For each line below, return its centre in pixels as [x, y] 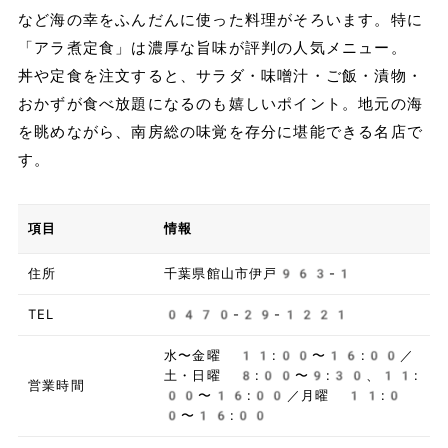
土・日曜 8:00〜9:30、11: [291, 376]
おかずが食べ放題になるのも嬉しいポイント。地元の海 [220, 104]
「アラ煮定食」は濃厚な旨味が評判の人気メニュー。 [212, 48]
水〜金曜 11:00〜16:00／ [289, 356]
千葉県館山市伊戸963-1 [258, 274]
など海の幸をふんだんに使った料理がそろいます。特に [220, 20]
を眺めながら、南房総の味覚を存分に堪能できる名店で [220, 132]
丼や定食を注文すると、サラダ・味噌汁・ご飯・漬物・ [220, 76]
